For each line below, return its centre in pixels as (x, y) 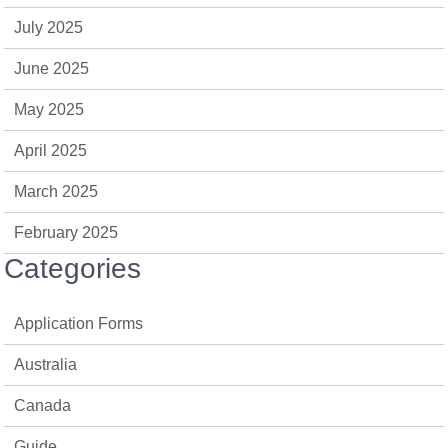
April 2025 (51, 150)
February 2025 (66, 232)
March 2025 (56, 191)
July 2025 (49, 27)
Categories (73, 268)
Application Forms (79, 323)
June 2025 (52, 68)
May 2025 (49, 109)
